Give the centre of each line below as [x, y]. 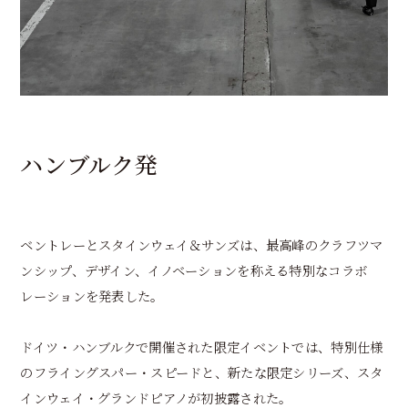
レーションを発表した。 [92, 296]
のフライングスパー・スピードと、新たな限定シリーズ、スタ [202, 372]
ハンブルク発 [89, 163]
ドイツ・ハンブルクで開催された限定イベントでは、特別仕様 [202, 347]
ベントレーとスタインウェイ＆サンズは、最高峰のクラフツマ [202, 245]
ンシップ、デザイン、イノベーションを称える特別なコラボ [194, 270]
